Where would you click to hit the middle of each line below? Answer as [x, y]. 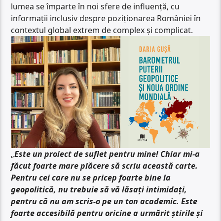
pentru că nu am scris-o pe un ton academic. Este [104, 202]
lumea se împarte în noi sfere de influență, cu [95, 7]
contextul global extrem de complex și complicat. [102, 30]
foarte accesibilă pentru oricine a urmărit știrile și [107, 213]
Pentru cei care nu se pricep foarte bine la [91, 178]
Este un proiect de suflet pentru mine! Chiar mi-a [107, 154]
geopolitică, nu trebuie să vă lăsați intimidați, [99, 190]
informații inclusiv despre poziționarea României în [106, 18]
